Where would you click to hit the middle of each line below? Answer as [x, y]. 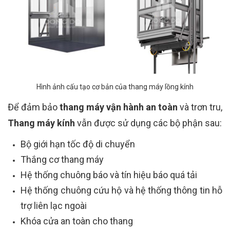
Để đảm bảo [34, 107]
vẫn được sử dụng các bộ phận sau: [148, 123]
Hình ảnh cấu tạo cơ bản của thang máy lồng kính [115, 87]
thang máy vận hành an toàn [119, 107]
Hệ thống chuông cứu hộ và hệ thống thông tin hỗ [121, 190]
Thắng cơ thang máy [62, 160]
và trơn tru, [200, 107]
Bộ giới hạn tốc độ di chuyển [78, 144]
